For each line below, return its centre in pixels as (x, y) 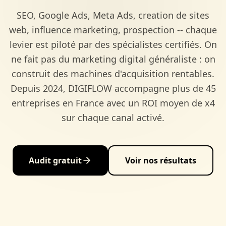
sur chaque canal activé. (113, 118)
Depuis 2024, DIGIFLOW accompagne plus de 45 (113, 88)
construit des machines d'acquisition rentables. (113, 74)
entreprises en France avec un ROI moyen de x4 (113, 103)
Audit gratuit (55, 160)
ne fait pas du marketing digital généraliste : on (113, 59)
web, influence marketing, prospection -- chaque (113, 30)
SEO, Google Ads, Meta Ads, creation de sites (113, 15)
